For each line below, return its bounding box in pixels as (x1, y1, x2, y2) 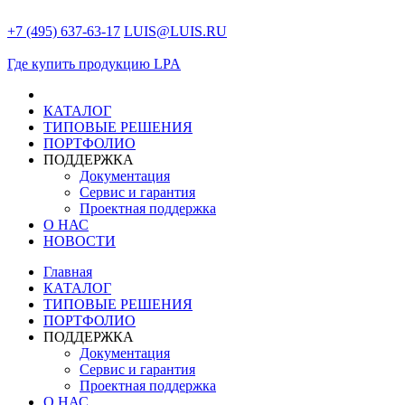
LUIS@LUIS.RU (124, 24, 227, 39)
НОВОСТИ (43, 233, 116, 249)
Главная (43, 264, 92, 279)
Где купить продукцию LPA (7, 56, 181, 71)
